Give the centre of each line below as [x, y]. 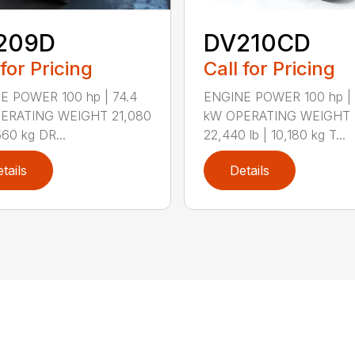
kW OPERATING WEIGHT [277, 115]
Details [249, 170]
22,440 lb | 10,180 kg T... [274, 134]
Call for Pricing [269, 68]
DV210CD [257, 42]
